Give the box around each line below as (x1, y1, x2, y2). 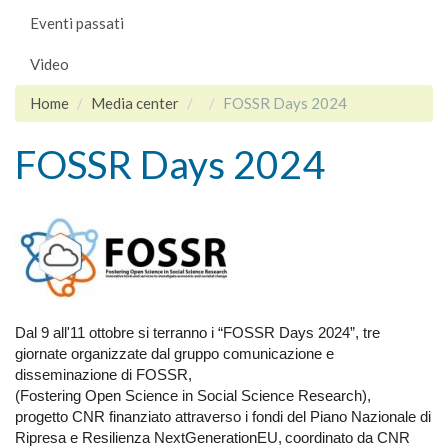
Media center (91, 93, 179, 112)
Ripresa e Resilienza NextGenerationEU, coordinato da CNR (15, 430, 410, 446)
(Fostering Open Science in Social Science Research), (15, 388, 371, 404)
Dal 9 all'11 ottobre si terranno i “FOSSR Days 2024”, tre (15, 325, 380, 341)
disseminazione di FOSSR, (15, 367, 192, 383)
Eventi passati (30, 13, 124, 32)
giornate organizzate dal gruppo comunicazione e (15, 346, 334, 362)
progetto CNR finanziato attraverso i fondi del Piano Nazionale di (15, 409, 431, 425)
